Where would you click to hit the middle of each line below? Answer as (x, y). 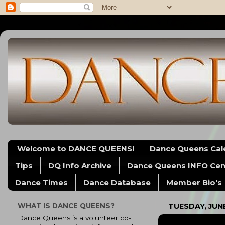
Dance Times (41, 182)
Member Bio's (194, 182)
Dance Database (117, 182)
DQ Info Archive (80, 165)
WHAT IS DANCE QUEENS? (66, 206)
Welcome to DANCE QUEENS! (75, 148)
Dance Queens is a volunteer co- (74, 218)
